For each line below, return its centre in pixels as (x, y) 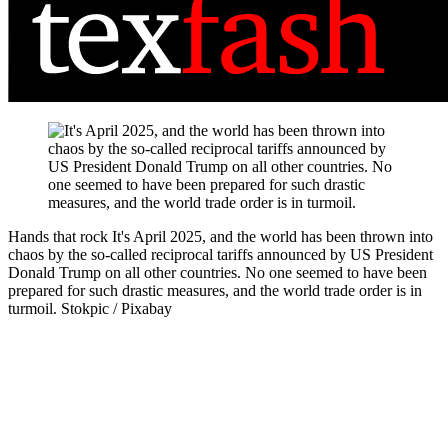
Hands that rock (60, 237)
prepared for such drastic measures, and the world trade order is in (215, 291)
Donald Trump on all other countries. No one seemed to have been (217, 273)
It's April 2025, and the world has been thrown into (272, 237)
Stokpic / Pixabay (116, 309)
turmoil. (34, 309)
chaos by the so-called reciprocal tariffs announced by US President (220, 255)
